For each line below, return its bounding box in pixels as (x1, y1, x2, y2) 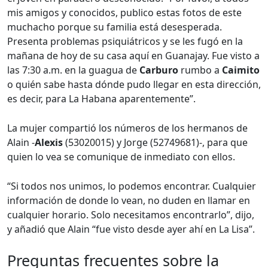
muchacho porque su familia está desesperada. (7, 20, 222, 34)
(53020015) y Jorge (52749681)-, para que (63, 136, 248, 150)
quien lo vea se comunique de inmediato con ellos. (7, 150, 235, 164)
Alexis (35, 136, 63, 150)
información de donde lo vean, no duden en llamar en (7, 194, 250, 208)
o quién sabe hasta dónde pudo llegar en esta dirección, (7, 78, 261, 92)
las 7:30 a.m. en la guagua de (7, 63, 139, 77)
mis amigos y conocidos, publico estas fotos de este (7, 6, 242, 20)
